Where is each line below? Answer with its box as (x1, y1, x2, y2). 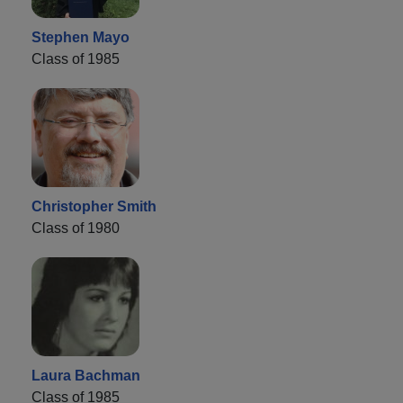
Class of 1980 (31, 219, 120, 236)
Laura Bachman (31, 367, 140, 383)
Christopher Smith (31, 198, 157, 214)
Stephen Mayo (31, 29, 130, 45)
